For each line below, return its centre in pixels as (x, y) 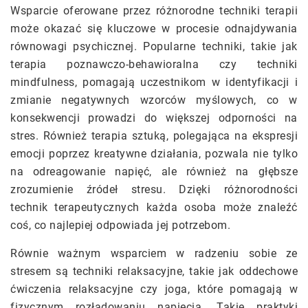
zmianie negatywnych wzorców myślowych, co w (154, 100)
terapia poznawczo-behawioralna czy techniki (154, 65)
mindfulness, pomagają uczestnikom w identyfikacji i (154, 82)
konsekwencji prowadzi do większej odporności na (154, 118)
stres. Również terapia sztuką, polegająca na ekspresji (154, 136)
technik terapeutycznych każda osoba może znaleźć (154, 208)
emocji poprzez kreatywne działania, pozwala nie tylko (154, 154)
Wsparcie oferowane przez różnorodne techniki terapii (154, 11)
